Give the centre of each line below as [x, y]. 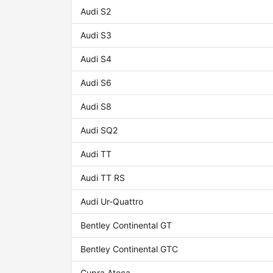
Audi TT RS [103, 178]
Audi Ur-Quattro [112, 202]
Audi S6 [96, 83]
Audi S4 [96, 59]
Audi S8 [96, 107]
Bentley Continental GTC [129, 249]
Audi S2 [96, 12]
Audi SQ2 [99, 130]
